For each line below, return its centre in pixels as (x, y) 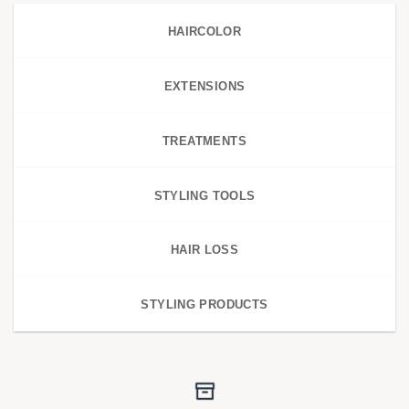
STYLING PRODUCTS (204, 305)
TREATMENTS (204, 141)
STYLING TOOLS (204, 195)
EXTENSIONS (204, 86)
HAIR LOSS (204, 250)
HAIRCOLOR (204, 32)
